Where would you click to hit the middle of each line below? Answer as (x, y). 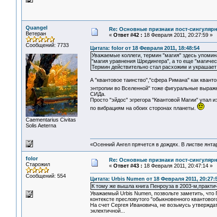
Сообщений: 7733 (47, 45)
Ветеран (36, 33)
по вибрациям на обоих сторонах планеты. (143, 108)
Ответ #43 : (128, 166)
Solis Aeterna (41, 125)
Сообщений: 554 (46, 176)
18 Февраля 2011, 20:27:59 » (177, 35)
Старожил (38, 164)
